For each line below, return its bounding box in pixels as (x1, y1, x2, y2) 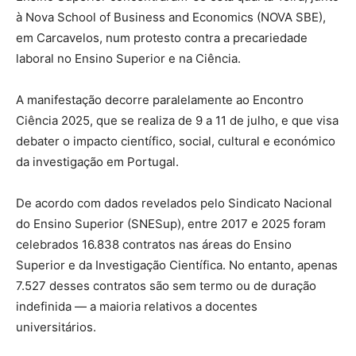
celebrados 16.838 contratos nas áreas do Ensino (16, 236, 292, 252)
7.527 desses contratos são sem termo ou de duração (16, 277, 316, 293)
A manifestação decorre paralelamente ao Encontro (16, 91, 304, 107)
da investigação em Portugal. (16, 153, 179, 169)
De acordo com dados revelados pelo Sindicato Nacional (16, 195, 332, 211)
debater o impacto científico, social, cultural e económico (16, 133, 335, 149)
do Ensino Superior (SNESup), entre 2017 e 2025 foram (16, 215, 326, 231)
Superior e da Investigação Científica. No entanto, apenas (16, 257, 338, 273)
